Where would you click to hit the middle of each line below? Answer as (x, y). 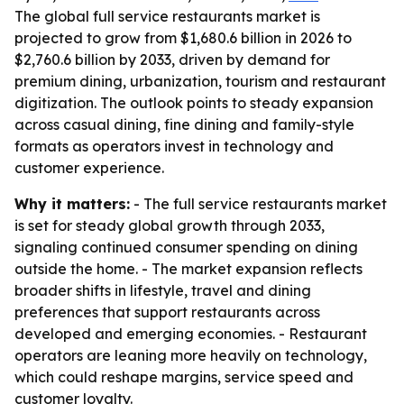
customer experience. (89, 168)
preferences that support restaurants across (167, 312)
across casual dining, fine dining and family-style (184, 124)
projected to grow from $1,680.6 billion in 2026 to (183, 38)
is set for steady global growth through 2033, (170, 225)
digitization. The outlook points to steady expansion (194, 103)
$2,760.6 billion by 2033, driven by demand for (172, 60)
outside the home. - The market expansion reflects (188, 269)
